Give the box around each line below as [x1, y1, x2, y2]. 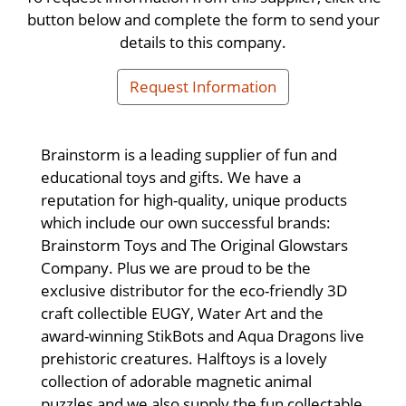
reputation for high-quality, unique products [41, 188, 347, 211]
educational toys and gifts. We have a [41, 166, 301, 188]
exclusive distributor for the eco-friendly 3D [41, 279, 347, 302]
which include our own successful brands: [41, 211, 331, 234]
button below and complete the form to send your [26, 7, 380, 30]
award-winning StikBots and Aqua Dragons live [41, 324, 364, 347]
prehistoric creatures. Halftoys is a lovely [41, 347, 327, 370]
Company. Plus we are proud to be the [41, 256, 311, 279]
